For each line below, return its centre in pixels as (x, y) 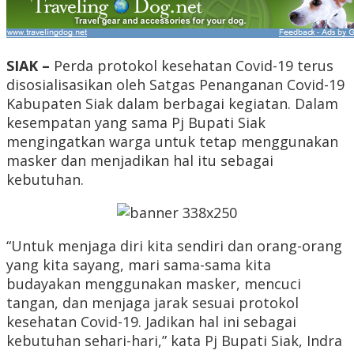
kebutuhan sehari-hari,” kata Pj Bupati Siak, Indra (174, 341)
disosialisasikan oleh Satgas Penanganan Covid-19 (175, 85)
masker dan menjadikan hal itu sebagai (140, 161)
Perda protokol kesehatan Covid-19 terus (194, 66)
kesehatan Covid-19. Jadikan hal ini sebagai (151, 322)
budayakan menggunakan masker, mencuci (154, 284)
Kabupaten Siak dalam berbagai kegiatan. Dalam (172, 104)
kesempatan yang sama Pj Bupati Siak (136, 123)
